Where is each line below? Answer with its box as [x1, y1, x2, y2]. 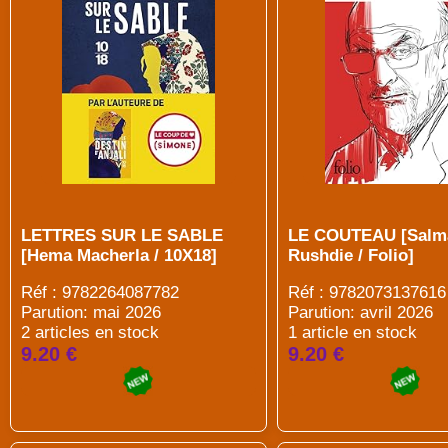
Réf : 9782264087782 [21, 283, 179, 302]
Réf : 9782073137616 [287, 283, 446, 302]
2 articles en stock [21, 323, 159, 342]
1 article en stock [287, 323, 417, 342]
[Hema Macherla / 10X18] [21, 246, 217, 265]
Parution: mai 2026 [21, 303, 161, 322]
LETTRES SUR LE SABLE [21, 226, 223, 245]
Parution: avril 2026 [287, 303, 433, 322]
